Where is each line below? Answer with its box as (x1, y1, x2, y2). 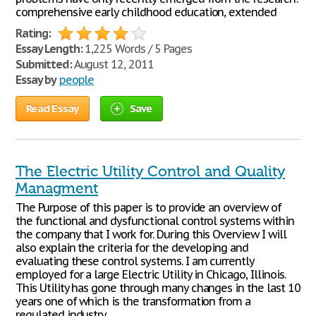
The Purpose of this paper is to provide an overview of (16, 200, 281, 214)
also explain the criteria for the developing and (16, 241, 249, 255)
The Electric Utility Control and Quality (16, 163, 285, 180)
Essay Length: (16, 42, 83, 56)
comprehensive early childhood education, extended (16, 5, 277, 19)
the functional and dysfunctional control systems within (16, 214, 294, 228)
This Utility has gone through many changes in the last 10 (16, 281, 300, 295)
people (59, 73, 95, 87)
